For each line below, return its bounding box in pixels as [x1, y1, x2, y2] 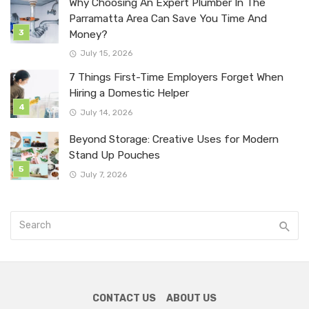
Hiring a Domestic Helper [69, 87, 189, 100]
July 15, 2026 [79, 48, 132, 59]
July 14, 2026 [79, 107, 132, 117]
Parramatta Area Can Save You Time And [69, 12, 267, 26]
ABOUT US [166, 292, 217, 305]
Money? [69, 28, 108, 41]
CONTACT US [92, 292, 157, 305]
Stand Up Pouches [69, 149, 160, 162]
